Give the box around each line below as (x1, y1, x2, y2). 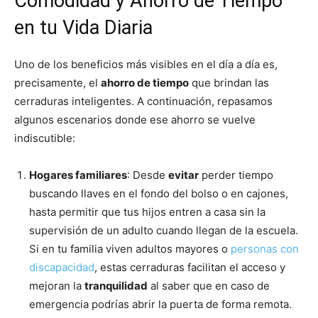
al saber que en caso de (148, 279, 270, 293)
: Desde (127, 168, 168, 182)
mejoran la (29, 279, 84, 293)
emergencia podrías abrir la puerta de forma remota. (29, 297, 292, 312)
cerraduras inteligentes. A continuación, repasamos (14, 94, 273, 109)
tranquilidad (84, 279, 148, 293)
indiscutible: (14, 131, 75, 146)
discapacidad (29, 261, 94, 275)
